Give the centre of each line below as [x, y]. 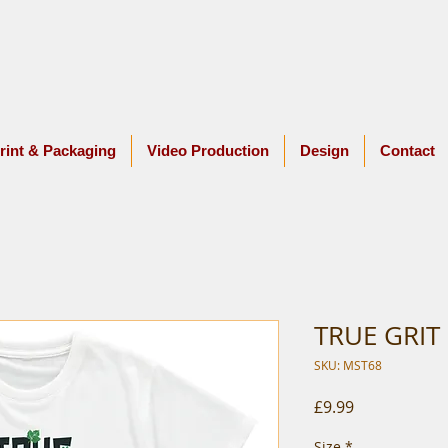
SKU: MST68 [348, 364]
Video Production [208, 150]
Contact [407, 150]
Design [324, 150]
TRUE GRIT [377, 335]
